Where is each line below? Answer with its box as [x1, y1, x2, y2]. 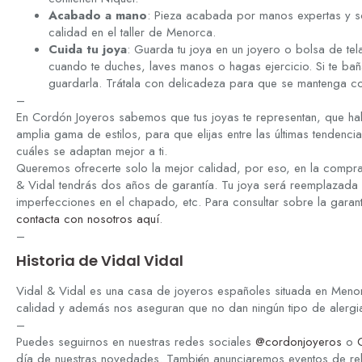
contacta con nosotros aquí [16, 210, 159, 229]
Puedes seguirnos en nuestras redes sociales [16, 333, 255, 351]
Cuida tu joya [48, 40, 127, 59]
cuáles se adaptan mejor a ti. [16, 142, 167, 161]
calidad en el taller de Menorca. [48, 23, 216, 42]
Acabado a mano [48, 6, 147, 25]
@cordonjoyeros [255, 333, 342, 351]
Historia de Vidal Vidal [16, 250, 183, 271]
